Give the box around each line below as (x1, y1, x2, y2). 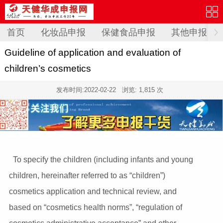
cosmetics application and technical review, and (8, 187, 177, 196)
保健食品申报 (102, 27, 155, 37)
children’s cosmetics (4, 63, 91, 74)
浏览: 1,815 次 (117, 86, 167, 94)
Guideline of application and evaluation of (4, 47, 181, 58)
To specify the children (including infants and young (12, 155, 193, 164)
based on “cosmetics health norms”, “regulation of (8, 203, 182, 212)
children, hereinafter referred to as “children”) (8, 171, 165, 180)
